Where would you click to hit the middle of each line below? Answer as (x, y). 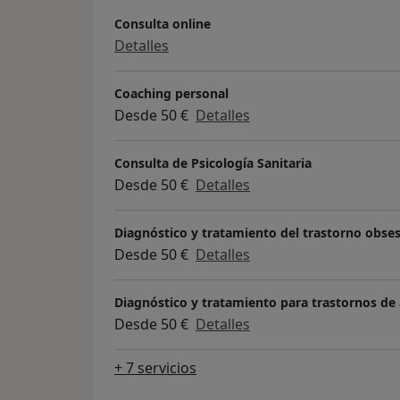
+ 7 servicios (155, 367)
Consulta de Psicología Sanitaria (213, 162)
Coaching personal (171, 93)
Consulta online (162, 23)
